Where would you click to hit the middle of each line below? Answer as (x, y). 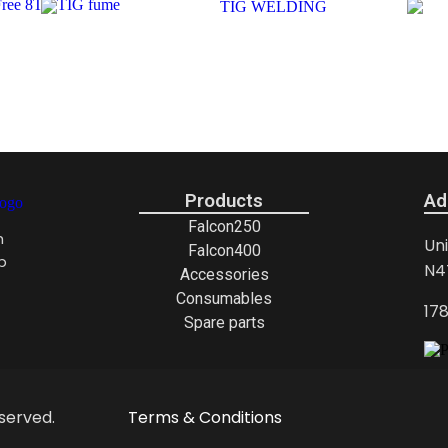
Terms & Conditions (204, 417)
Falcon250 (224, 226)
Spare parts (224, 322)
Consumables (224, 298)
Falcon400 (224, 250)
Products (224, 201)
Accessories (224, 274)
